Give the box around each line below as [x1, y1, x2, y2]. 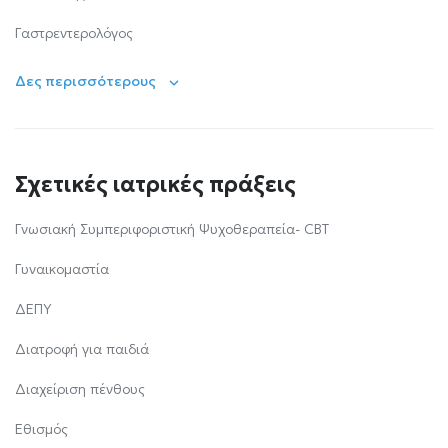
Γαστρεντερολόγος [15, 24, 133, 42]
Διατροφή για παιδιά [15, 340, 149, 358]
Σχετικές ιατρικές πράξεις [15, 171, 296, 198]
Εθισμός [15, 420, 68, 438]
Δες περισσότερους [15, 72, 156, 90]
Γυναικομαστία [15, 260, 109, 278]
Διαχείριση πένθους [15, 380, 145, 398]
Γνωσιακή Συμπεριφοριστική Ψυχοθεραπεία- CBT [15, 220, 329, 238]
